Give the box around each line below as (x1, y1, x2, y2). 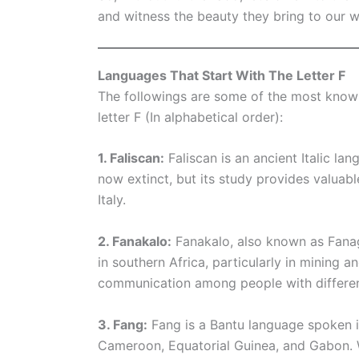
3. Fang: (98, 316, 147, 333)
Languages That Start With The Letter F (98, 67, 345, 83)
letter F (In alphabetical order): (98, 108, 283, 125)
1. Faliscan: (98, 150, 164, 167)
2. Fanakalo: (98, 232, 171, 249)
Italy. (98, 192, 126, 208)
